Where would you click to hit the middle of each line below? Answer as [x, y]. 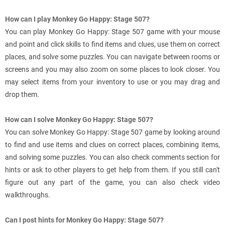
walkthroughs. [28, 195]
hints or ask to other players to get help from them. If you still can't [113, 170]
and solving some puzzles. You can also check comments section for [113, 157]
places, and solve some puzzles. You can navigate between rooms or [113, 57]
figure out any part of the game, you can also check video [113, 183]
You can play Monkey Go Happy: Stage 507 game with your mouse [113, 32]
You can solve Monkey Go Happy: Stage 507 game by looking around [113, 132]
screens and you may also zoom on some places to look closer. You [113, 70]
